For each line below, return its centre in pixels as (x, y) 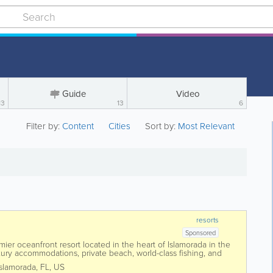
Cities (120, 126)
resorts (208, 220)
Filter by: (44, 126)
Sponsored (201, 233)
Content (80, 126)
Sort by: (161, 126)
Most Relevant (207, 126)
